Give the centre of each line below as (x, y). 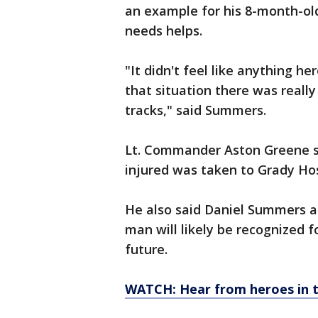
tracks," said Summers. (196, 110)
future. (146, 249)
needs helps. (164, 31)
